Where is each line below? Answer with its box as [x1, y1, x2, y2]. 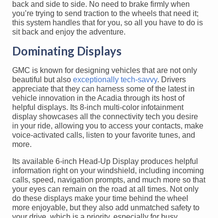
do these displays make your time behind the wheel [12, 194, 188, 203]
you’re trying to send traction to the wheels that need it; [12, 9, 199, 18]
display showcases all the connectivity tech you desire [12, 112, 198, 121]
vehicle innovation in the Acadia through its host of [12, 94, 184, 103]
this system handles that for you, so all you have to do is [12, 18, 203, 27]
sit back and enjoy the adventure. [12, 28, 126, 36]
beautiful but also [12, 75, 73, 84]
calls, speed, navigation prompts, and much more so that [12, 176, 205, 184]
